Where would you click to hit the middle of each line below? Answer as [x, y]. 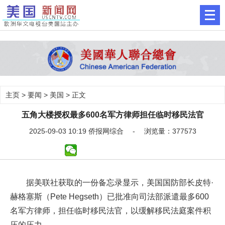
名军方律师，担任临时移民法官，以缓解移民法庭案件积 [110, 210]
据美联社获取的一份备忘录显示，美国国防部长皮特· [120, 182]
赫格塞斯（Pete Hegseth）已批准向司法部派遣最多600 [109, 196]
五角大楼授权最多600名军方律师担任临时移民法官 [113, 115]
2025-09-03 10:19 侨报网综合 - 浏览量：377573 [113, 131]
